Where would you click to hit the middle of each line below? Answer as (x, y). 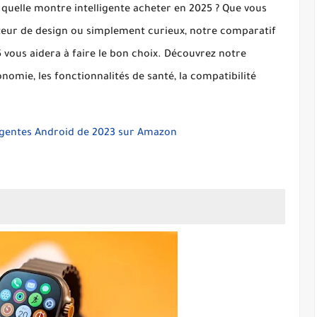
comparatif (248, 33)
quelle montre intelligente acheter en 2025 (107, 10)
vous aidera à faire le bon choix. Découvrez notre (124, 55)
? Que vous (240, 10)
